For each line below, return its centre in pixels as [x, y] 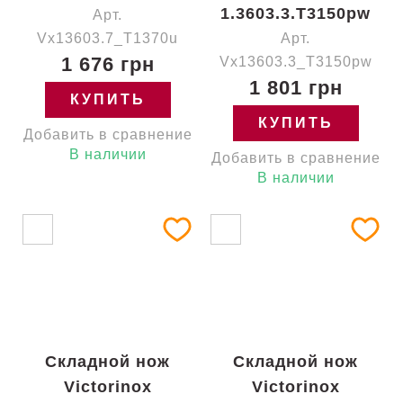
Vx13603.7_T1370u [107, 38]
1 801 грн [296, 88]
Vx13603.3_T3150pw [296, 62]
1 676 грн [107, 64]
